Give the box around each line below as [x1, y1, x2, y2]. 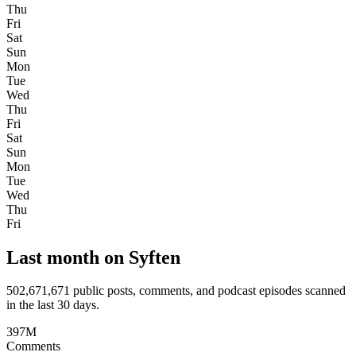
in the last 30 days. [6, 298, 99, 312]
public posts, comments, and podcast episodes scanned [70, 284, 346, 298]
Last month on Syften [6, 246, 180, 268]
